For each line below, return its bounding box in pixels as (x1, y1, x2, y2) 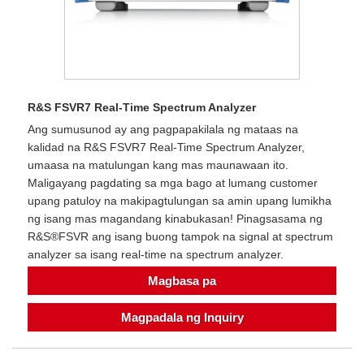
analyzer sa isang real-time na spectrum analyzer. (28, 248, 284, 262)
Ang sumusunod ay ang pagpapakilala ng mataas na (28, 123, 298, 136)
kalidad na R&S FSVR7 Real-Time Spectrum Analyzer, (28, 141, 305, 154)
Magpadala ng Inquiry (120, 310, 244, 325)
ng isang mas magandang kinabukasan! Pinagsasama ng (28, 212, 323, 226)
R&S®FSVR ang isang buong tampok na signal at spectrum (28, 230, 333, 244)
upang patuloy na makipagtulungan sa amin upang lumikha (28, 194, 331, 208)
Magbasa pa (148, 274, 216, 288)
